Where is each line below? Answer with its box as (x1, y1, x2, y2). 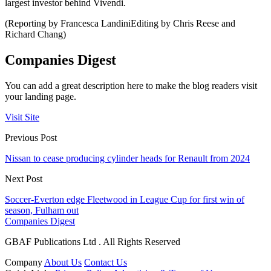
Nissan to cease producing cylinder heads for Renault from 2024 (5, 153, 250, 164)
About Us (44, 257, 82, 268)
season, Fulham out (5, 205, 79, 216)
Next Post (5, 174, 42, 184)
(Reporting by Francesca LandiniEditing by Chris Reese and (5, 18, 235, 29)
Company (5, 257, 42, 268)
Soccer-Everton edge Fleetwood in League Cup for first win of (5, 194, 244, 205)
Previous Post (5, 132, 57, 143)
